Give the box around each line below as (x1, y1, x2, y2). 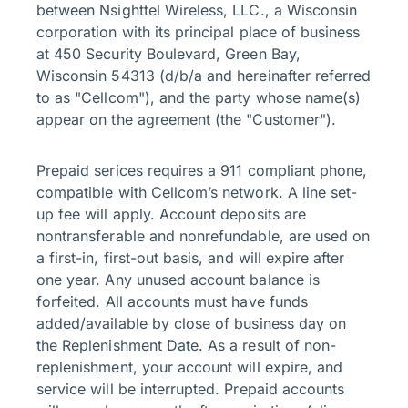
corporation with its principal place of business (36, 23, 361, 42)
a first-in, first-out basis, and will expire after (36, 249, 345, 268)
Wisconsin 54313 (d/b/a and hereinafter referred (36, 66, 372, 86)
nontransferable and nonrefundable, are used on (36, 227, 371, 246)
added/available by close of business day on (36, 314, 347, 333)
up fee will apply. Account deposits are (36, 205, 306, 224)
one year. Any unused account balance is (36, 270, 320, 290)
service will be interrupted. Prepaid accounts (36, 380, 345, 399)
